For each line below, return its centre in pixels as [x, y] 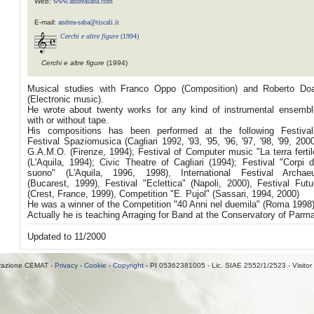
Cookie [95, 265]
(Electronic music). [66, 99]
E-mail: [46, 22]
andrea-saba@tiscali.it [89, 22]
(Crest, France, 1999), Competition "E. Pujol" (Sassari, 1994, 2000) [163, 194]
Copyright [128, 265]
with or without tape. [68, 120]
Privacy [66, 265]
